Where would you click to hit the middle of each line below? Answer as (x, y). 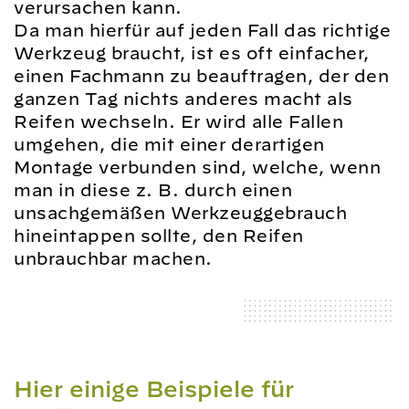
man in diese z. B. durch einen (153, 190)
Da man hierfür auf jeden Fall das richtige (202, 30)
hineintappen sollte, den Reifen (159, 236)
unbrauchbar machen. (113, 258)
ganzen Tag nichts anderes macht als (184, 99)
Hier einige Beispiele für (154, 388)
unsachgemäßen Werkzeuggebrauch (180, 213)
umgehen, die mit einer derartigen (169, 144)
